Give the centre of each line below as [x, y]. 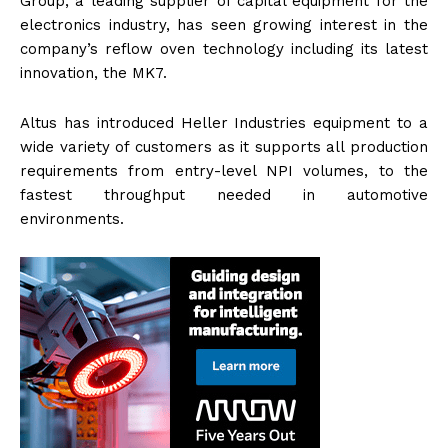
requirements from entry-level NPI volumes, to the [224, 170]
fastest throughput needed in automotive [224, 194]
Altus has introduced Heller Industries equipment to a [224, 122]
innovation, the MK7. [93, 72]
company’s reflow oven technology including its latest [224, 48]
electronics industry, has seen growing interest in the [224, 24]
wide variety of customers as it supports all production [224, 146]
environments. [72, 218]
